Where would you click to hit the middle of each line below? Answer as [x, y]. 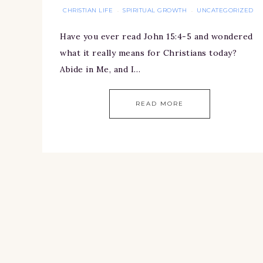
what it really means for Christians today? [148, 53]
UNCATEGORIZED [225, 11]
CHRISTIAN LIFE [88, 11]
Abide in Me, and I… [100, 70]
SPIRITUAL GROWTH [155, 11]
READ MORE [159, 104]
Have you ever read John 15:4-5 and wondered [156, 37]
